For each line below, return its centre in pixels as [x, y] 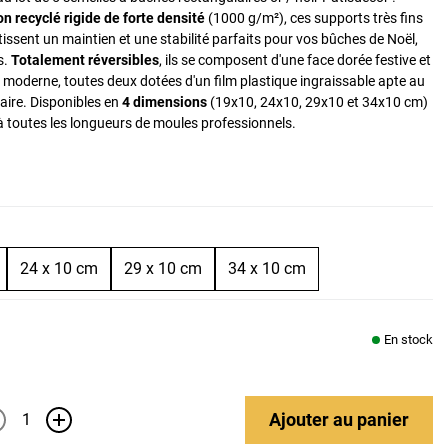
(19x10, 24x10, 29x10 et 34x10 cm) [317, 101]
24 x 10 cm [59, 268]
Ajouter [301, 419]
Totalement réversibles [85, 59]
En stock [408, 340]
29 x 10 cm [163, 268]
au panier [371, 419]
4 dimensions [163, 101]
